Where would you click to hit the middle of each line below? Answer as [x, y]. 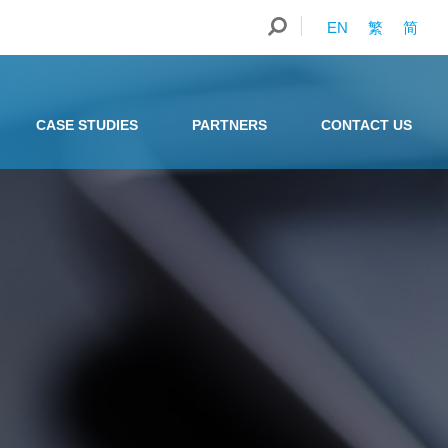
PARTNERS [229, 125]
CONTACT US [366, 125]
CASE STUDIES [87, 125]
